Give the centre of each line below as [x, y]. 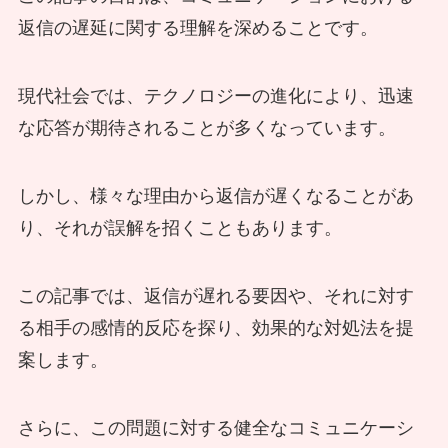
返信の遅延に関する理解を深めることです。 [197, 28]
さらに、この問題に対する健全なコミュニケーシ [215, 427]
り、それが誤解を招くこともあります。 [179, 228]
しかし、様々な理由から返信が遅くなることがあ [215, 196]
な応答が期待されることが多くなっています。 [206, 128]
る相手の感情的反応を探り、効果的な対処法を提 [215, 327]
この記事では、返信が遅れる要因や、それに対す [215, 295]
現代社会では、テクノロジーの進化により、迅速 [215, 96]
